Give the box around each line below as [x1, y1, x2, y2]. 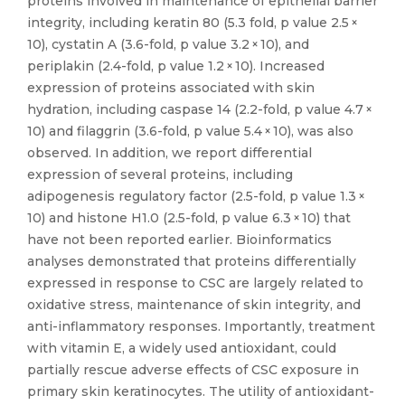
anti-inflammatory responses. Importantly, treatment [27, 318, 375, 334]
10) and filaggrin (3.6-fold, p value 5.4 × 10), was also [27, 123, 353, 139]
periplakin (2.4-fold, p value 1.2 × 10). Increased [27, 58, 325, 74]
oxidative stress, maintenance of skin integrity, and [27, 297, 361, 313]
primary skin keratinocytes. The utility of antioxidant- [27, 383, 374, 400]
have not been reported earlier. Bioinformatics [27, 231, 332, 248]
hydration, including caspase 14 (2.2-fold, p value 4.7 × [27, 101, 374, 118]
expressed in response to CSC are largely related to [27, 275, 363, 291]
